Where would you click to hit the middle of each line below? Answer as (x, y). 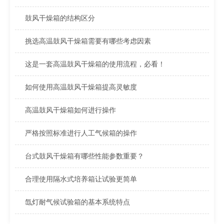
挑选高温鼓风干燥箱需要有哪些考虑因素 (88, 41)
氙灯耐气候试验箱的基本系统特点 (77, 202)
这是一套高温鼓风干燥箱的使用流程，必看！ (95, 64)
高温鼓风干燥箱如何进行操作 (70, 110)
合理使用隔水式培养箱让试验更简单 (81, 179)
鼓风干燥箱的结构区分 (60, 18)
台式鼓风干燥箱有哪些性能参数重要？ (84, 156)
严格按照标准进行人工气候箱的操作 (81, 133)
